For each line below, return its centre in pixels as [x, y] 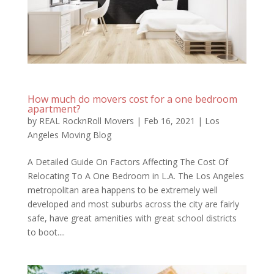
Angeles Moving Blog [69, 135]
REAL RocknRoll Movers [86, 120]
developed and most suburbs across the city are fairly [133, 204]
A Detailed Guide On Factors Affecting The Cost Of [128, 161]
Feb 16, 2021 [169, 120]
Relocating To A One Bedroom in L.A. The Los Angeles [135, 176]
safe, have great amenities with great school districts [132, 218]
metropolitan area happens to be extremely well [122, 190]
